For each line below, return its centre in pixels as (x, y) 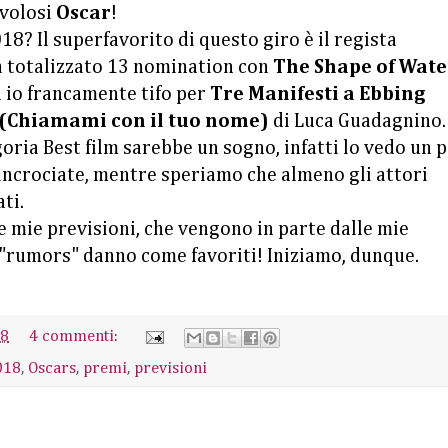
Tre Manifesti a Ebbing (317, 94)
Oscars (52, 368)
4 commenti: (76, 337)
